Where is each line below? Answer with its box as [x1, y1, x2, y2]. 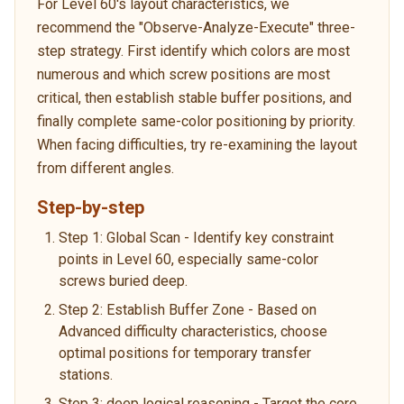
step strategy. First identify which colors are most [37, 41, 350, 60]
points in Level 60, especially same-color [59, 250, 318, 268]
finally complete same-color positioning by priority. [37, 112, 355, 130]
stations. [59, 365, 113, 383]
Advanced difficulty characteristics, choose [59, 322, 327, 340]
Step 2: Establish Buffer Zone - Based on [59, 300, 317, 318]
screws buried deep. [59, 271, 188, 289]
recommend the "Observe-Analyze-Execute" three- [37, 18, 355, 36]
